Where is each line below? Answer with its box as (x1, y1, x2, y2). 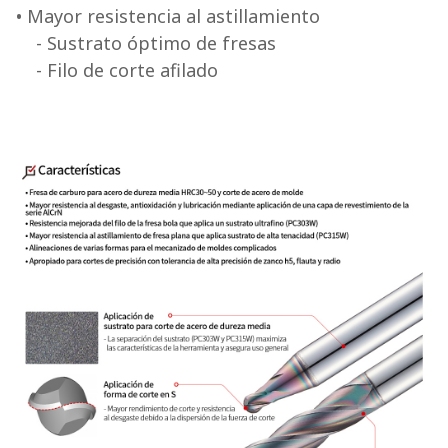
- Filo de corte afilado (36, 58, 219, 83)
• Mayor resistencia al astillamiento (16, 4, 321, 29)
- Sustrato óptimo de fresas (36, 31, 277, 56)
